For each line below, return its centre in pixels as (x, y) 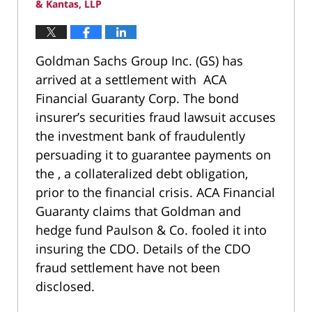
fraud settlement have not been (128, 268)
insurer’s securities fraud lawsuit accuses (156, 117)
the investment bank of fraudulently (140, 136)
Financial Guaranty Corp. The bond (137, 99)
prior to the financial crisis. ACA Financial (155, 193)
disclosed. (65, 287)
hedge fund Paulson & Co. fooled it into (151, 230)
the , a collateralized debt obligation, (142, 174)
